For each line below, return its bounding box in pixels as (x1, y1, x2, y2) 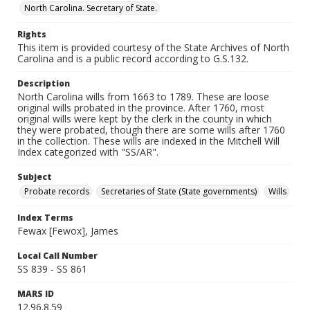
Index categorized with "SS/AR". (17, 145, 158, 158)
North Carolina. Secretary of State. (24, 2, 157, 14)
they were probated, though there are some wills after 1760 (17, 123, 285, 136)
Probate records (24, 185, 89, 197)
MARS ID (17, 288, 54, 300)
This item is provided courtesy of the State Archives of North (17, 41, 289, 54)
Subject (17, 171, 52, 183)
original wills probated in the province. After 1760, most (17, 101, 264, 114)
